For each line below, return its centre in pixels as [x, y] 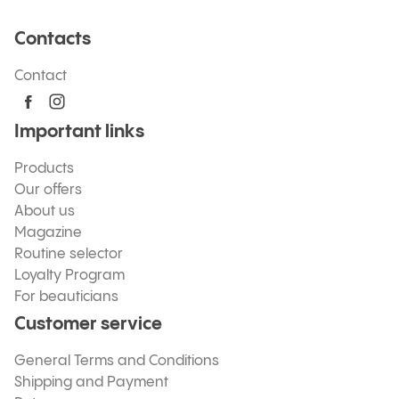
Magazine [48, 233]
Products [44, 169]
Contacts [53, 40]
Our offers [48, 190]
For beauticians [66, 297]
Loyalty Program [69, 276]
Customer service [88, 325]
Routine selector [69, 254]
